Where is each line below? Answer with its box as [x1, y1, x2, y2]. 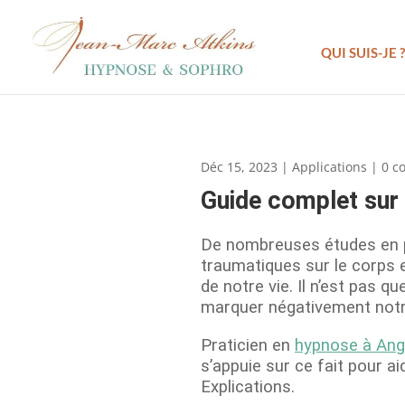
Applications [292, 157, 367, 175]
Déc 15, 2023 [201, 157, 278, 175]
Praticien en [201, 334, 295, 355]
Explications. [201, 376, 295, 397]
